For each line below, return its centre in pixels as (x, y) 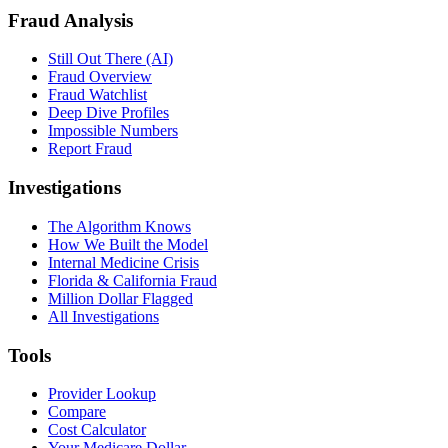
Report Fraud (90, 149)
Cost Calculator (97, 430)
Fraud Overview (100, 77)
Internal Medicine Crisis (123, 262)
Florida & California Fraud (132, 280)
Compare (77, 412)
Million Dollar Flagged (120, 298)
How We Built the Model (128, 244)
